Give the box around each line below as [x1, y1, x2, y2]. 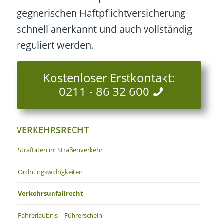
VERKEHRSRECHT [16, 124, 89, 136]
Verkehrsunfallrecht [18, 189, 83, 198]
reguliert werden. [16, 38, 93, 52]
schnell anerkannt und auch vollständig [16, 22, 192, 36]
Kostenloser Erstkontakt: [43, 70, 175, 86]
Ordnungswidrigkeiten [18, 167, 83, 176]
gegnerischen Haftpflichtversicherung [16, 6, 185, 20]
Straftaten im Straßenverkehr [18, 145, 103, 154]
